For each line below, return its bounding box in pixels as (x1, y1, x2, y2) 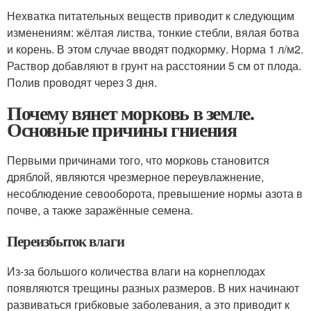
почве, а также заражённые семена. (7, 202, 193, 218)
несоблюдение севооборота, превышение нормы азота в (7, 185, 303, 201)
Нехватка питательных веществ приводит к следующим (7, 8, 294, 24)
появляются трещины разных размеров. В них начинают (7, 280, 299, 296)
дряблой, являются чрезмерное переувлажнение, (7, 169, 264, 185)
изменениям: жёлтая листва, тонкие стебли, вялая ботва (7, 24, 299, 40)
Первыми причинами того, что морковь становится (7, 152, 269, 168)
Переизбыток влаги (7, 230, 125, 251)
